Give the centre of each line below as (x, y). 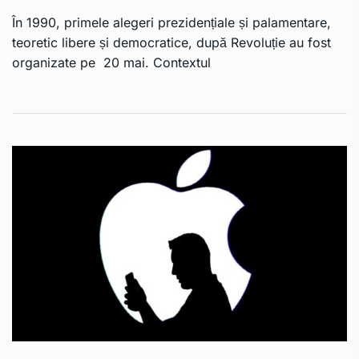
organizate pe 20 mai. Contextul (111, 63)
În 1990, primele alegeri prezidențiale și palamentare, (171, 23)
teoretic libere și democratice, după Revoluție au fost (171, 43)
